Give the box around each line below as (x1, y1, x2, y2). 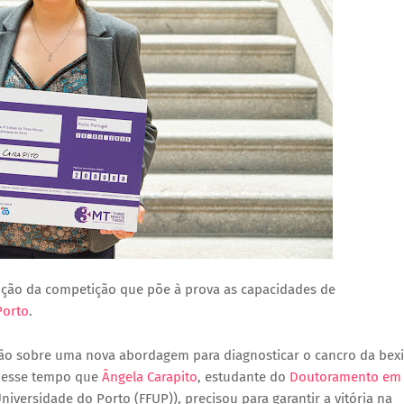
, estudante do (197, 369, 289, 385)
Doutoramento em (289, 369, 401, 385)
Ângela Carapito (102, 369, 197, 385)
